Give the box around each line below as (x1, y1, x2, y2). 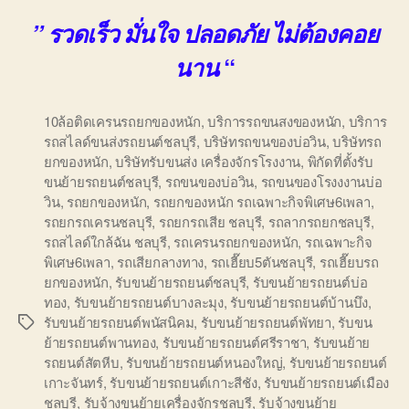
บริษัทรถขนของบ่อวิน (203, 131, 326, 152)
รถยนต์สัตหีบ (44, 352, 120, 372)
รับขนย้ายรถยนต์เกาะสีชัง (110, 372, 257, 393)
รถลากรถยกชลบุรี (267, 212, 371, 232)
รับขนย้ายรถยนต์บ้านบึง (230, 292, 369, 312)
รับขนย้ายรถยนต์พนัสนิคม (44, 312, 194, 332)
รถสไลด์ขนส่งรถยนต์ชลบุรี (44, 131, 197, 152)
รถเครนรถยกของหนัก (173, 232, 299, 252)
